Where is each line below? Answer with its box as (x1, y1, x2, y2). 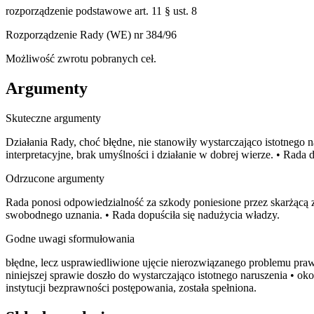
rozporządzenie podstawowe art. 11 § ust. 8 (6, 5, 197, 18)
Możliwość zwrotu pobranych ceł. (6, 53, 156, 65)
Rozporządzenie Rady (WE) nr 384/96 (6, 29, 177, 41)
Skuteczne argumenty (6, 112, 101, 125)
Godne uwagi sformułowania (6, 233, 135, 245)
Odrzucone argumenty (6, 172, 104, 185)
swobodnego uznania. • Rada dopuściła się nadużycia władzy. (6, 209, 280, 221)
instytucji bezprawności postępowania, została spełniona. (6, 282, 257, 294)
